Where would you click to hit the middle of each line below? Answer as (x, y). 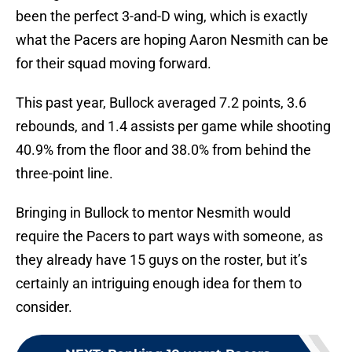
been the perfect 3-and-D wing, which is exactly (162, 16)
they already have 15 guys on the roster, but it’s (161, 260)
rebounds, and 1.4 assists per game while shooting (173, 126)
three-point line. (64, 174)
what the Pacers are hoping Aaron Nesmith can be (172, 40)
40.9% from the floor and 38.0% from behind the (163, 150)
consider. (44, 307)
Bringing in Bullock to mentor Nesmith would (153, 213)
